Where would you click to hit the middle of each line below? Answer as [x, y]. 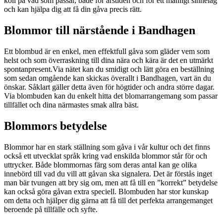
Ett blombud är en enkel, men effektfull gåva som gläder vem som [107, 51]
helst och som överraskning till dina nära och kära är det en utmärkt [109, 60]
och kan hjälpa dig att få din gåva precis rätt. [73, 9]
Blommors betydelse [55, 126]
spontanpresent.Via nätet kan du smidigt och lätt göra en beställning [109, 69]
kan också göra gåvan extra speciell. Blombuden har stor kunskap [61, 191]
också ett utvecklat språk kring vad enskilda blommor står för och [106, 156]
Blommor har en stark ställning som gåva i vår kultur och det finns [107, 147]
